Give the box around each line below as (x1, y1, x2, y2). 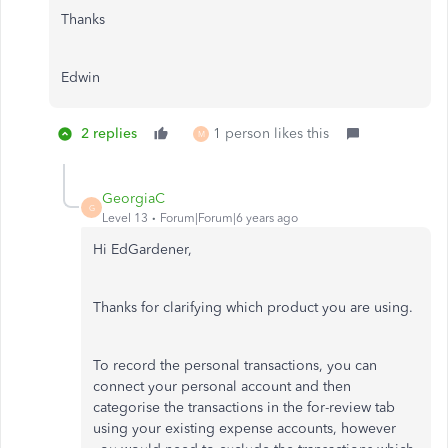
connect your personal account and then (93, 378, 351, 395)
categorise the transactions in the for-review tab (93, 399, 395, 416)
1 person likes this (213, 125, 329, 142)
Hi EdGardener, (93, 241, 196, 258)
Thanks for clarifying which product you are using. (93, 299, 417, 316)
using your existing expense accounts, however (93, 420, 396, 437)
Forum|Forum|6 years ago (160, 211, 298, 225)
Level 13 (102, 211, 148, 225)
